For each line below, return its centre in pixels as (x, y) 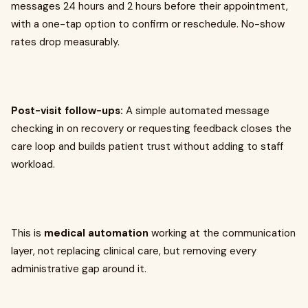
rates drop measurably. (65, 42)
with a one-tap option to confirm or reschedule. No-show (148, 24)
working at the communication (222, 233)
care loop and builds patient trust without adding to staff (147, 147)
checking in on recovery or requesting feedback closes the (151, 129)
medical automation (96, 233)
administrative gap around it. (79, 269)
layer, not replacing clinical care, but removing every (134, 251)
